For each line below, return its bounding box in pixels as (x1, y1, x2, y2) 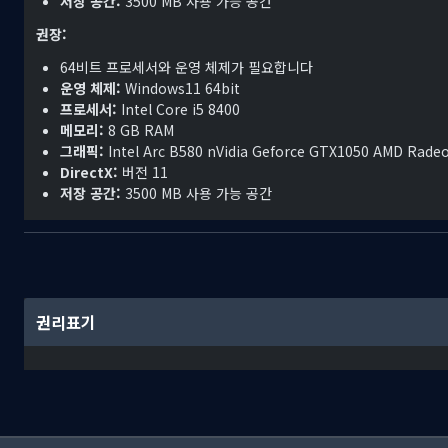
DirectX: (60, 162, 118, 183)
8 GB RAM (104, 120, 174, 141)
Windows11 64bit (121, 78, 240, 99)
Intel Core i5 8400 (117, 99, 240, 120)
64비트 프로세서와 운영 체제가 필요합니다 (60, 57, 313, 78)
